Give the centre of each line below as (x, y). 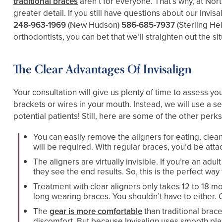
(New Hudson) (94, 25)
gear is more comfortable (96, 212)
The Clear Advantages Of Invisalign (102, 70)
